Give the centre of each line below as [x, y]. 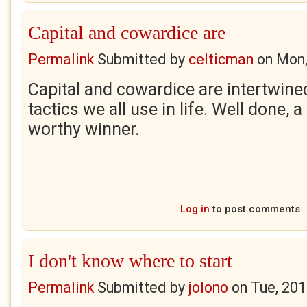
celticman [221, 59]
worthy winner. [86, 129]
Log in [195, 209]
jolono [208, 287]
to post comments [255, 209]
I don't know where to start [130, 261]
